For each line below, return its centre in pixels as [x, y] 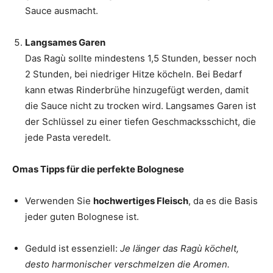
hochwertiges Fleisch [141, 201]
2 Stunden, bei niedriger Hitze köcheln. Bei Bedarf [133, 74]
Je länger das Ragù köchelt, [179, 249]
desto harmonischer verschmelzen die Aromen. [127, 264]
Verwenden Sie [59, 201]
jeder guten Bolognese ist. [82, 217]
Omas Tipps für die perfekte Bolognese [98, 169]
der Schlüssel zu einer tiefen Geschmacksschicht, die [140, 122]
